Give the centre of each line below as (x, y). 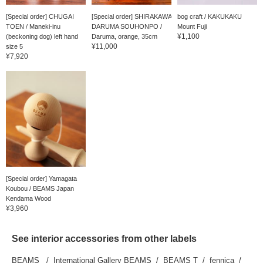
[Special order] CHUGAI (40, 16)
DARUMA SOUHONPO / (127, 26)
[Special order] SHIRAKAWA (131, 16)
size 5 (14, 46)
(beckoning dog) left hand (42, 36)
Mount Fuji (192, 26)
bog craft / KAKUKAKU (209, 16)
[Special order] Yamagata (41, 178)
